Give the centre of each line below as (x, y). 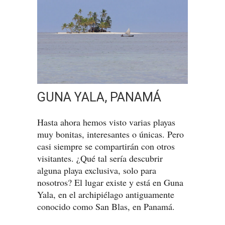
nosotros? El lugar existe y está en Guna (110, 182)
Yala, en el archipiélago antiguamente (106, 194)
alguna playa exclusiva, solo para (97, 170)
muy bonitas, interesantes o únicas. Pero (110, 134)
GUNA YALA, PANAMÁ (99, 97)
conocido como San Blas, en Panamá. (106, 206)
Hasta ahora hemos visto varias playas (106, 122)
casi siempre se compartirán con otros (106, 146)
